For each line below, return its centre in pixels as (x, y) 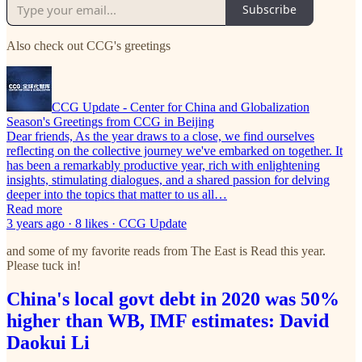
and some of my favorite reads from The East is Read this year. (166, 250)
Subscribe (269, 10)
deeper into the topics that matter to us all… (117, 194)
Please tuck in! (44, 265)
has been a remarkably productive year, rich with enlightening (163, 165)
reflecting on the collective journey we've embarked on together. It (175, 150)
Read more (34, 208)
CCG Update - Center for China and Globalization (181, 107)
